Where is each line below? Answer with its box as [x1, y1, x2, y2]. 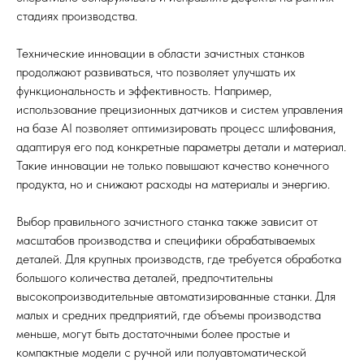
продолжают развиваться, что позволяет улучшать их [16, 64, 296, 80]
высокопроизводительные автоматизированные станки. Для [16, 288, 336, 304]
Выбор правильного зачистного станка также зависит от [16, 214, 318, 229]
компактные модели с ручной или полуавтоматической [16, 344, 306, 360]
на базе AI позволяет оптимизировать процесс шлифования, [16, 120, 336, 136]
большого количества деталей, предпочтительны [16, 270, 273, 285]
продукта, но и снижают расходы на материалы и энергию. [16, 176, 330, 192]
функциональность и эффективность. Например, [16, 83, 271, 98]
